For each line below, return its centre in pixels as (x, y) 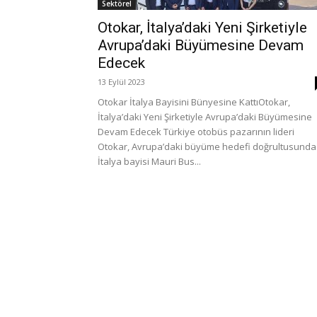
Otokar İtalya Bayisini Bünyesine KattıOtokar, (194, 102)
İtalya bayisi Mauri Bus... (149, 161)
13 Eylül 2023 (121, 82)
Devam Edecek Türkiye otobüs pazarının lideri (196, 132)
